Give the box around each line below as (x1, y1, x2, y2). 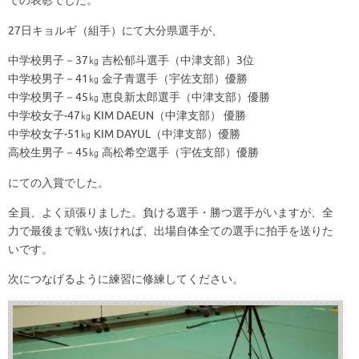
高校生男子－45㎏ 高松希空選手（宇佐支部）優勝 (8, 145, 259, 160)
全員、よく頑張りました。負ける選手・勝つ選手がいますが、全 (8, 204, 333, 220)
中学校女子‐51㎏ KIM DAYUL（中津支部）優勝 (8, 127, 240, 142)
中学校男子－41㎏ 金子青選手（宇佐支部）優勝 (8, 71, 248, 87)
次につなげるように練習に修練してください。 (8, 272, 244, 287)
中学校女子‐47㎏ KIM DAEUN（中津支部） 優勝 (8, 108, 246, 123)
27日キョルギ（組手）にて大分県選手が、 (8, 22, 223, 38)
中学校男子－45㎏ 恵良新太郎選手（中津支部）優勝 (8, 90, 270, 105)
